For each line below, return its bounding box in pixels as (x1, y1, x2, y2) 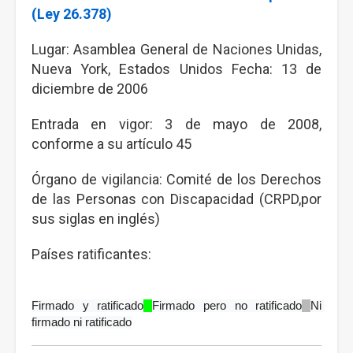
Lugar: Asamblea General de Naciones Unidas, (32, 41, 321, 58)
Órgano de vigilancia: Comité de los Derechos (32, 171, 321, 188)
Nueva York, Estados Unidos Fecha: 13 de (32, 61, 321, 77)
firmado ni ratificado (32, 316, 132, 329)
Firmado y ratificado (32, 299, 144, 312)
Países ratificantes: (32, 246, 154, 262)
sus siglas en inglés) (32, 210, 160, 227)
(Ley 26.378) (32, 6, 112, 22)
